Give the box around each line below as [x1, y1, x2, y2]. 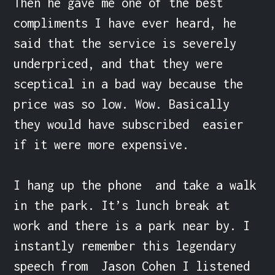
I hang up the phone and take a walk [14, 177, 257, 192]
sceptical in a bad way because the [14, 76, 244, 91]
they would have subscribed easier [14, 117, 244, 131]
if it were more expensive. [14, 137, 190, 152]
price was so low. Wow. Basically [14, 96, 230, 111]
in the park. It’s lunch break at [14, 198, 230, 212]
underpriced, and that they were [14, 56, 223, 71]
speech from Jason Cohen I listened [14, 258, 250, 273]
